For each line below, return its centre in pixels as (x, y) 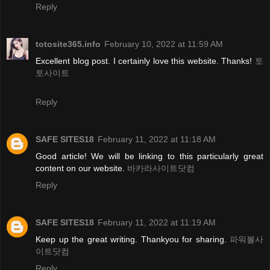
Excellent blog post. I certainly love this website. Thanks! (145, 61)
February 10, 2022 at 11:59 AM (164, 44)
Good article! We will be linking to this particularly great (149, 156)
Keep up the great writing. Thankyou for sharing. (133, 240)
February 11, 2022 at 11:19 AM (157, 223)
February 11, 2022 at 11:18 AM (157, 140)
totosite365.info (68, 44)
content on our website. (81, 168)
